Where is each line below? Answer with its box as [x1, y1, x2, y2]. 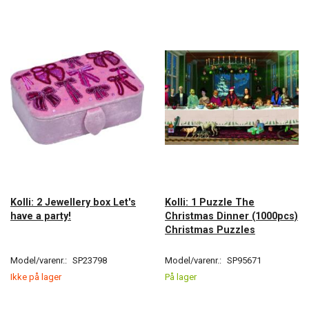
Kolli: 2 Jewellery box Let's [10, 197, 136, 208]
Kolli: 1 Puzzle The [165, 197, 255, 208]
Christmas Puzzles [165, 224, 255, 236]
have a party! [10, 210, 71, 222]
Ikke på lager [10, 272, 61, 283]
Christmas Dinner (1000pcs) [165, 210, 298, 222]
